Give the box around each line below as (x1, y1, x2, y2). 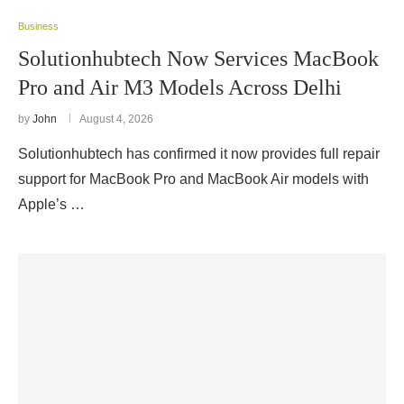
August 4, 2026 (79, 113, 153, 125)
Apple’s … (18, 197, 85, 212)
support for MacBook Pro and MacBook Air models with (18, 171, 369, 187)
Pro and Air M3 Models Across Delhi (18, 76, 342, 99)
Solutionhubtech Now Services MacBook (18, 47, 379, 70)
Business (18, 21, 59, 32)
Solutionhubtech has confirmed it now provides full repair (18, 146, 380, 161)
